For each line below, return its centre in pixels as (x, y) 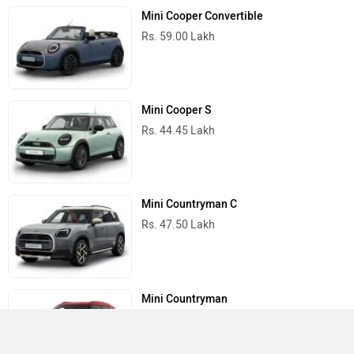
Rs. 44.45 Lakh (179, 131)
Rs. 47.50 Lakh (179, 225)
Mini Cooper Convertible (203, 17)
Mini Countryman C (190, 205)
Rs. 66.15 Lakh (179, 319)
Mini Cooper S (177, 111)
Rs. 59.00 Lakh (179, 37)
